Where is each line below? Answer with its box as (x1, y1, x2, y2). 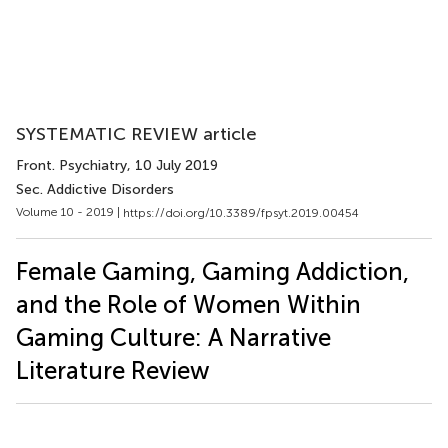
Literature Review (16, 355, 210, 385)
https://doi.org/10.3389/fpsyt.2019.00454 (123, 205, 359, 220)
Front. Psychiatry (16, 157, 127, 174)
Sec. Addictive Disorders (16, 181, 174, 198)
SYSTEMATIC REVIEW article (16, 123, 257, 145)
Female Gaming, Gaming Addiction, (16, 256, 409, 286)
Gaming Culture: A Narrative (16, 322, 331, 352)
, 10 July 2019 (127, 157, 218, 174)
